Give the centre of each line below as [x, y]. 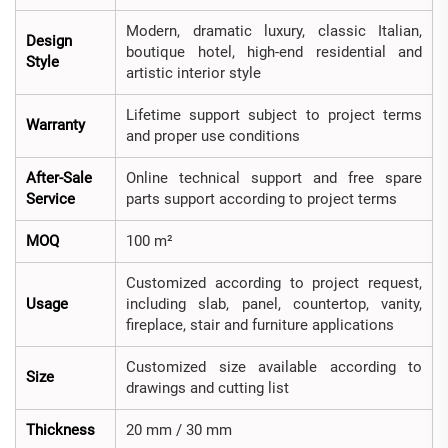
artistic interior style [193, 73]
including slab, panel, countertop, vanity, [274, 304]
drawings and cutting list [207, 388]
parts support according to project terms [261, 199]
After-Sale [59, 178]
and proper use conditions [213, 136]
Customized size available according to [274, 367]
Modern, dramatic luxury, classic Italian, [274, 31]
